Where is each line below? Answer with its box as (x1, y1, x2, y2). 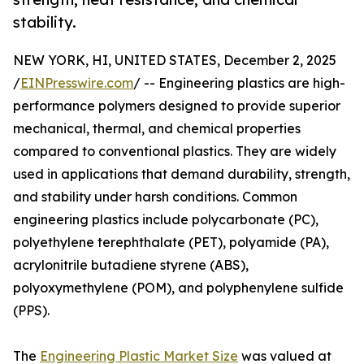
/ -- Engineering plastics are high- (133, 75, 345, 92)
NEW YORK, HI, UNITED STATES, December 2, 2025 (13, 52, 336, 69)
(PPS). (13, 302, 50, 319)
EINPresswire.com (20, 75, 133, 92)
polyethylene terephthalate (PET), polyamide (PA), (13, 234, 329, 251)
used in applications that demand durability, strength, (13, 166, 350, 183)
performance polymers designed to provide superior (13, 97, 340, 115)
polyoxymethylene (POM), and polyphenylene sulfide (13, 279, 344, 297)
